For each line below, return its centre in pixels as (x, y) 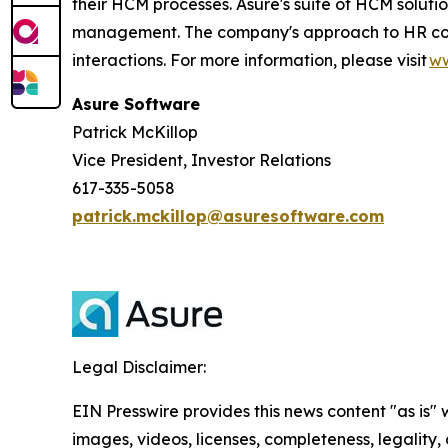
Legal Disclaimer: (139, 367)
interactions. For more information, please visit (250, 60)
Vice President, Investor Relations (201, 160)
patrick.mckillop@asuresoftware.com (228, 216)
